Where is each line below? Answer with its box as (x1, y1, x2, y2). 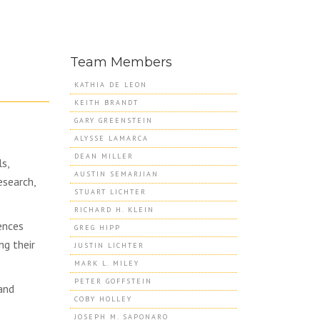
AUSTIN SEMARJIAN (74, 169, 159, 179)
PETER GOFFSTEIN (74, 276, 152, 286)
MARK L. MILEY (74, 259, 139, 268)
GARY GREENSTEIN (74, 116, 153, 125)
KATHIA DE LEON (74, 80, 147, 89)
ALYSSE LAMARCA (74, 134, 149, 143)
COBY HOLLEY (74, 294, 132, 304)
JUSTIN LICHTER (74, 241, 144, 250)
